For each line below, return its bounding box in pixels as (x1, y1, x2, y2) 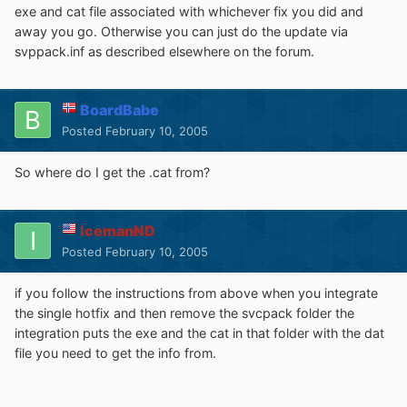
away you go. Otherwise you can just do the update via (15, 23, 348, 39)
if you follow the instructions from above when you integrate (15, 284, 378, 301)
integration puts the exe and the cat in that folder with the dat (15, 324, 384, 341)
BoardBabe (80, 100, 159, 119)
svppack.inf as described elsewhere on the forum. (15, 43, 314, 59)
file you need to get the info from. (15, 344, 216, 361)
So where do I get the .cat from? (15, 164, 210, 180)
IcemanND (80, 221, 155, 240)
